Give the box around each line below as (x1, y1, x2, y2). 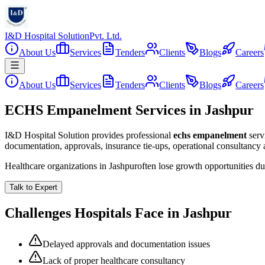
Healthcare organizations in (5, 160, 109, 171)
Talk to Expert (9, 182, 57, 192)
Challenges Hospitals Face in (5, 205, 183, 221)
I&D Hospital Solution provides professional (5, 130, 171, 140)
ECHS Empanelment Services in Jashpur (5, 102, 254, 118)
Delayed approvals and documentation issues (43, 238, 210, 249)
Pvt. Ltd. (89, 31, 122, 41)
